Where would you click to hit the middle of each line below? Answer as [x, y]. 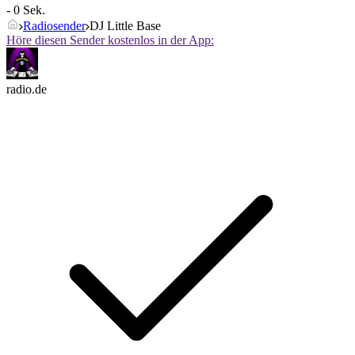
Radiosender [54, 26]
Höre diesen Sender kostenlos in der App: [110, 40]
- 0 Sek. [26, 10]
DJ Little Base [125, 26]
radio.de [27, 90]
